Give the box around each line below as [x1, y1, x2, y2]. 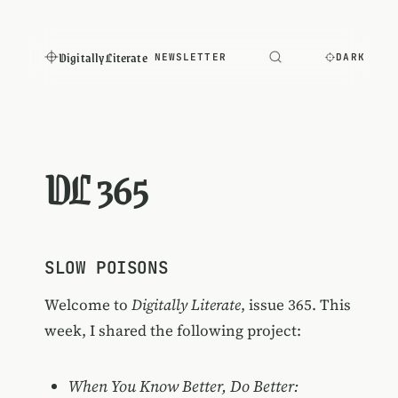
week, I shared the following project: [44, 319, 301, 341]
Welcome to [44, 293, 131, 315]
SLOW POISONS [44, 255, 169, 279]
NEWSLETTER [154, 50, 227, 63]
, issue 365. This [240, 293, 351, 315]
